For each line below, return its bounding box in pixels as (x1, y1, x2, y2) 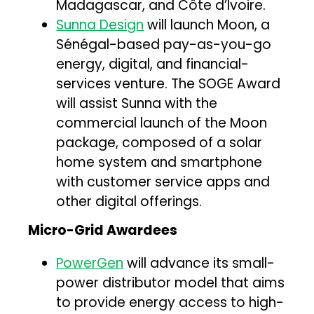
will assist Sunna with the (56, 93, 218, 113)
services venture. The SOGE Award (56, 74, 281, 93)
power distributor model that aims (56, 273, 285, 292)
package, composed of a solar (56, 132, 263, 152)
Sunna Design (56, 15, 144, 34)
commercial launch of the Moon (56, 113, 268, 132)
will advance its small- (123, 253, 275, 273)
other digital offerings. (56, 191, 203, 211)
